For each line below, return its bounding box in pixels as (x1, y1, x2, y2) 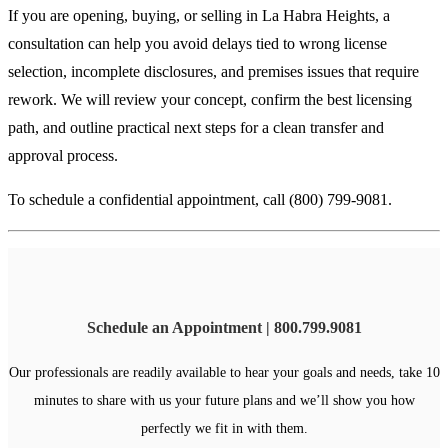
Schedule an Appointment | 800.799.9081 (86, 318, 362, 338)
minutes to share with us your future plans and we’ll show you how (33, 392, 415, 408)
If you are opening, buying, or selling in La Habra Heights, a (8, 7, 390, 25)
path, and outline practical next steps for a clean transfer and (8, 119, 384, 137)
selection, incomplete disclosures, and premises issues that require (8, 63, 419, 81)
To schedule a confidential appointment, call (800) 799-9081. (8, 191, 392, 209)
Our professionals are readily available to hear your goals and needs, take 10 (8, 364, 440, 380)
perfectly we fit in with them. (140, 420, 308, 436)
